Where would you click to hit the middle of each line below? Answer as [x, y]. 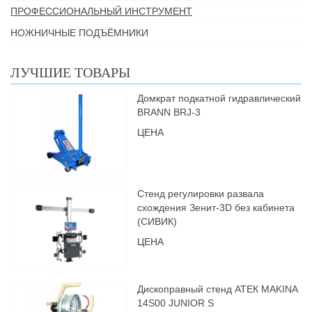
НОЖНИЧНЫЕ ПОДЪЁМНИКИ [79, 33]
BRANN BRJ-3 [169, 112]
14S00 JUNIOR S [176, 303]
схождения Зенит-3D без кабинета [216, 208]
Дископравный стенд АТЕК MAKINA [218, 289]
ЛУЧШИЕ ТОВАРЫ [70, 72]
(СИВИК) [157, 221]
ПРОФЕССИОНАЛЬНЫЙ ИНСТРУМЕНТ [101, 11]
